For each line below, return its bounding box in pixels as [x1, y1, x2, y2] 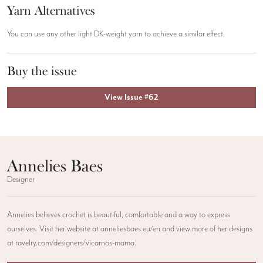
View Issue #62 [104, 93, 159, 103]
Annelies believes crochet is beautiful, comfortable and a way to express [7, 210, 230, 220]
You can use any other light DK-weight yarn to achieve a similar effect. [7, 29, 225, 39]
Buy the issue [7, 63, 76, 79]
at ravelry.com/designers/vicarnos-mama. [7, 238, 136, 248]
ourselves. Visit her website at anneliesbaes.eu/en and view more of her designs [7, 224, 252, 234]
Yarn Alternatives [7, 2, 95, 18]
